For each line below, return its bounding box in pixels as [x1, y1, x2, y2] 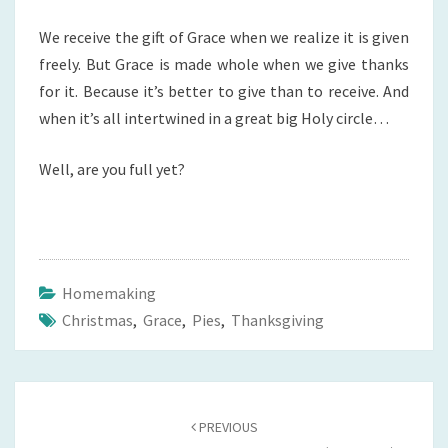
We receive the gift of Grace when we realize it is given [39, 27, 409, 48]
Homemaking [62, 283, 156, 304]
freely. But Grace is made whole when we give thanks [39, 54, 409, 75]
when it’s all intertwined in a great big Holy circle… [39, 108, 389, 129]
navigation [14, 406, 115, 434]
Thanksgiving [231, 310, 324, 331]
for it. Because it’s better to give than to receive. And [39, 81, 409, 102]
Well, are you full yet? [39, 159, 185, 180]
